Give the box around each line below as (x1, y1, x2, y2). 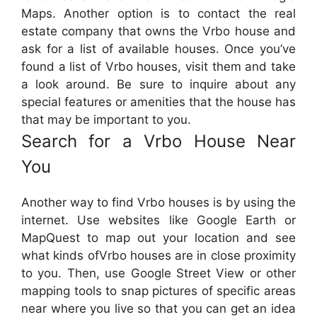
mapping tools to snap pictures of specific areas (21, 284, 296, 299)
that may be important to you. (21, 113, 191, 127)
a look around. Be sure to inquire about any (21, 77, 296, 92)
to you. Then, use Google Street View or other (21, 266, 296, 281)
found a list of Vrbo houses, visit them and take (21, 59, 296, 74)
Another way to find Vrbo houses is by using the (21, 195, 296, 210)
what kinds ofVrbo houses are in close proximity (21, 248, 296, 263)
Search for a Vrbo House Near (21, 131, 296, 152)
